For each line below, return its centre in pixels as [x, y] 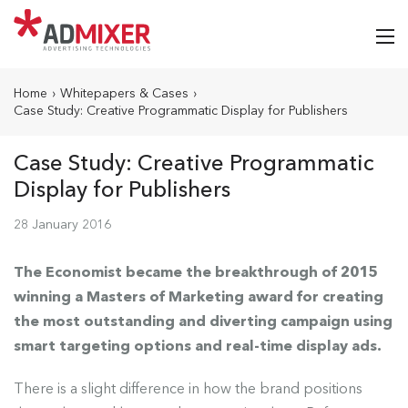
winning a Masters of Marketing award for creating [199, 296]
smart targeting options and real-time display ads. [198, 345]
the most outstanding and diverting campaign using [203, 321]
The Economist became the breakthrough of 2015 [195, 271]
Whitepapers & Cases [124, 93]
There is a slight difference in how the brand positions [188, 388]
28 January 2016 [62, 224]
